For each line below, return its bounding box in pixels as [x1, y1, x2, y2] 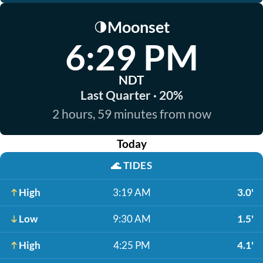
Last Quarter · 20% [80, 87, 183, 102]
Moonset [107, 17, 170, 36]
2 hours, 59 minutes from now [52, 106, 211, 121]
